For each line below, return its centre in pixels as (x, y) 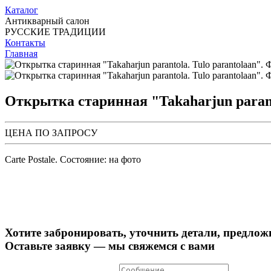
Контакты (25, 43)
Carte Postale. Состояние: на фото (73, 159)
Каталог (21, 10)
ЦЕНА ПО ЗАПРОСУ (51, 132)
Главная (21, 54)
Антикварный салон (47, 21)
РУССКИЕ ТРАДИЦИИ (55, 32)
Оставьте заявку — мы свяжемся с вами (110, 246)
